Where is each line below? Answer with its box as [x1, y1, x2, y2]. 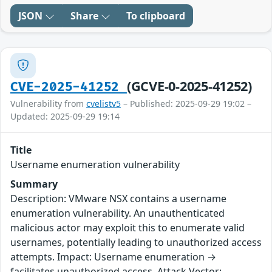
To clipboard [126, 8, 185, 22]
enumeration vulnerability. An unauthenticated [10, 206, 225, 220]
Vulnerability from [10, 97, 86, 109]
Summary [10, 177, 58, 191]
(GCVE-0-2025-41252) [126, 76, 252, 95]
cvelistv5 [86, 97, 121, 109]
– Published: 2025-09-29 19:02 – [121, 97, 251, 109]
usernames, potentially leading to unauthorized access [10, 235, 262, 249]
